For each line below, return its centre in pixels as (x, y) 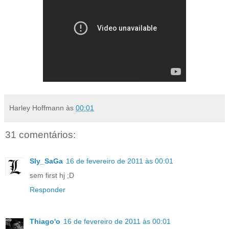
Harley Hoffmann (37, 108)
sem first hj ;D (52, 175)
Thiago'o (45, 221)
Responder (48, 190)
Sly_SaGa (46, 161)
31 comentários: (40, 134)
